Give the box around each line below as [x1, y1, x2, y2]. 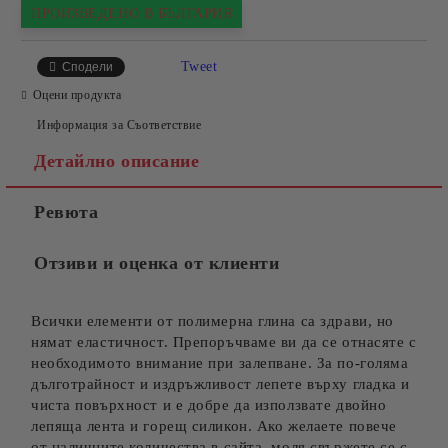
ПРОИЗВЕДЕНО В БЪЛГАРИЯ [31, 6, 233, 21]
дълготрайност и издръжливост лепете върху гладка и [31, 376, 410, 392]
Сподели [62, 60, 113, 74]
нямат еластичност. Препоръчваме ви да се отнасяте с [31, 334, 417, 350]
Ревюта [34, 202, 99, 222]
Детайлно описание [34, 151, 200, 171]
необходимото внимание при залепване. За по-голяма [31, 355, 409, 371]
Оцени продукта [32, 87, 122, 102]
